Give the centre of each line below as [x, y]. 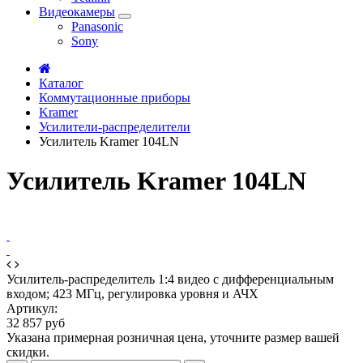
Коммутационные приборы [115, 97]
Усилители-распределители [115, 126]
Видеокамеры [77, 11]
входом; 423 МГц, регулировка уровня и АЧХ [132, 293]
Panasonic [97, 26]
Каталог [61, 83]
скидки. [28, 352]
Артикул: [32, 308]
